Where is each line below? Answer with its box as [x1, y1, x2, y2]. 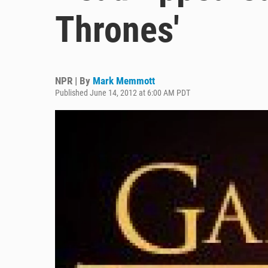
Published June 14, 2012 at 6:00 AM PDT [55, 88, 190, 98]
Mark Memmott [93, 75, 155, 87]
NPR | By [55, 75, 93, 87]
